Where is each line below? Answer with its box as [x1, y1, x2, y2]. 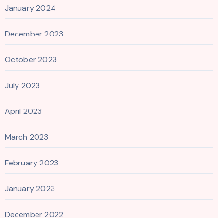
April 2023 [4, 106, 42, 116]
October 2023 [4, 54, 57, 65]
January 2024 [4, 2, 56, 13]
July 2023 [4, 80, 40, 91]
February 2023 [4, 157, 59, 168]
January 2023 [4, 183, 55, 194]
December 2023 [4, 28, 64, 39]
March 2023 [4, 131, 49, 142]
